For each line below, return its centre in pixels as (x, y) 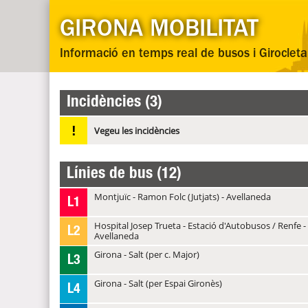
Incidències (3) (114, 102)
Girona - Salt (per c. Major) (147, 254)
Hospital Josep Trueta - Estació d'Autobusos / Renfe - (200, 225)
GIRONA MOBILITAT (159, 31)
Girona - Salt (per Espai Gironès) (158, 283)
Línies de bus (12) (124, 174)
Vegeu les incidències (137, 131)
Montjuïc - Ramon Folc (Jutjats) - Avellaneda (183, 197)
